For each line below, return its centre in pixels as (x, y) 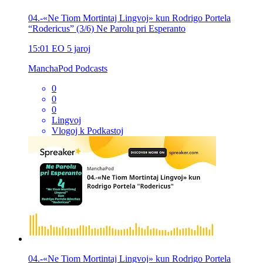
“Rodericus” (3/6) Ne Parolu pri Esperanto (107, 28)
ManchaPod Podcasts (68, 68)
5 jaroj (79, 48)
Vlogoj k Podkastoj (87, 130)
